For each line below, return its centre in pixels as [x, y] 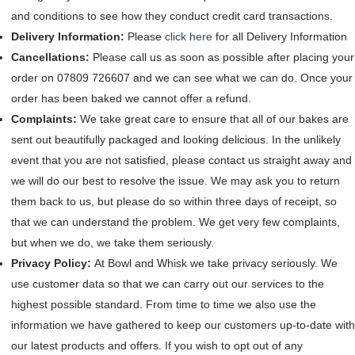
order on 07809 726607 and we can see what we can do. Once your [182, 78]
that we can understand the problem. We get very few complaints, [176, 222]
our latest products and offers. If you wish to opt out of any [157, 345]
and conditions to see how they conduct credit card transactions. [172, 16]
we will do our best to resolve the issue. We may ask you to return [176, 181]
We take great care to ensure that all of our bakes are [214, 119]
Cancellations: [52, 57]
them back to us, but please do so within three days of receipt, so [174, 201]
